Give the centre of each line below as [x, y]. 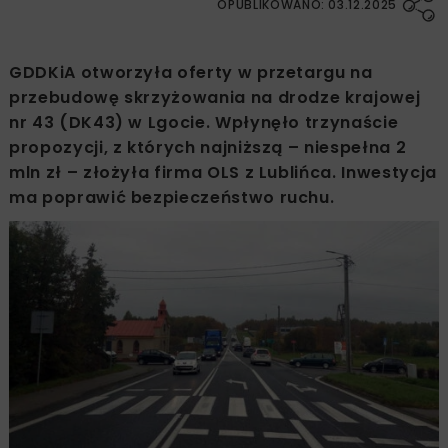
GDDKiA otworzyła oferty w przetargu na [191, 72]
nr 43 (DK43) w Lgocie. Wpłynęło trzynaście [204, 122]
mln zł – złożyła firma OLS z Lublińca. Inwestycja [223, 172]
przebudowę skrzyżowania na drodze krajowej [215, 97]
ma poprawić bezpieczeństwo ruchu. [172, 197]
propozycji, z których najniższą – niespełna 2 [208, 147]
